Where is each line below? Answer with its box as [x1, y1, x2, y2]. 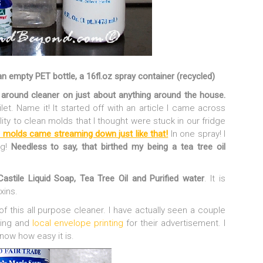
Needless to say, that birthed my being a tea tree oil [11, 141, 226, 153]
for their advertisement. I [123, 218, 225, 229]
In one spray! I [168, 129, 226, 140]
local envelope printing [32, 218, 123, 229]
